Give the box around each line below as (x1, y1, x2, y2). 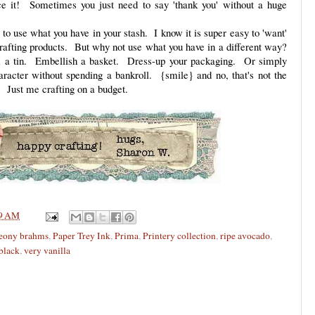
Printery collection (143, 229, 216, 242)
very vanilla (24, 243, 70, 257)
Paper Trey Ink (53, 229, 110, 242)
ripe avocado (220, 229, 270, 242)
